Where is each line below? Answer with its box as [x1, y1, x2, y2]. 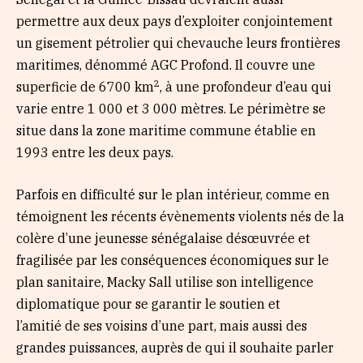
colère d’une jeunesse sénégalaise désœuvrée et [16, 229, 310, 246]
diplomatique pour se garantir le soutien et [16, 295, 280, 312]
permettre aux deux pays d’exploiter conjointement [16, 12, 333, 29]
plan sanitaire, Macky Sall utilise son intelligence [16, 273, 314, 290]
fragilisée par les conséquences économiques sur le [16, 251, 329, 268]
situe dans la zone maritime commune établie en [16, 122, 316, 139]
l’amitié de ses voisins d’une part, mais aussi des [16, 317, 307, 334]
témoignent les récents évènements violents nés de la [16, 207, 344, 224]
